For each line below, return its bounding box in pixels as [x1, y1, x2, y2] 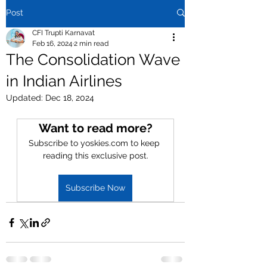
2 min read [74, 39, 108, 48]
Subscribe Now [66, 183, 125, 193]
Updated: [6, 93, 45, 103]
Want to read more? [38, 121, 153, 135]
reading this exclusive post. [42, 151, 148, 160]
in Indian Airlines [6, 72, 122, 90]
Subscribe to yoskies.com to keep [29, 138, 162, 148]
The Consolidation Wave [6, 51, 180, 69]
